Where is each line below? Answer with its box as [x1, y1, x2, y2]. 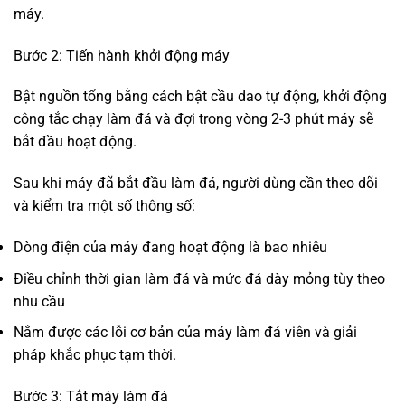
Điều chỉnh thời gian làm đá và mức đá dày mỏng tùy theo [14, 269, 385, 287]
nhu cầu [14, 292, 65, 310]
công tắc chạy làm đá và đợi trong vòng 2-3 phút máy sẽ [14, 110, 373, 128]
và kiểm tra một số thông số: [14, 197, 195, 215]
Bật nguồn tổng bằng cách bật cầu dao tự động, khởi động [14, 88, 387, 106]
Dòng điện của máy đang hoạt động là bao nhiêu [14, 239, 327, 257]
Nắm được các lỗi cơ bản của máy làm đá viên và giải [14, 324, 357, 342]
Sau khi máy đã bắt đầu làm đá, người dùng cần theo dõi [14, 174, 378, 193]
